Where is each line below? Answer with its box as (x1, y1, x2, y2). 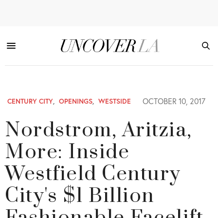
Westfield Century (5, 162, 181, 187)
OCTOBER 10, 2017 (141, 96, 205, 106)
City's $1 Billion (5, 183, 155, 209)
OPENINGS (59, 96, 92, 106)
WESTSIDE (98, 96, 131, 106)
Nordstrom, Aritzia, (5, 118, 192, 143)
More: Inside (5, 140, 130, 165)
